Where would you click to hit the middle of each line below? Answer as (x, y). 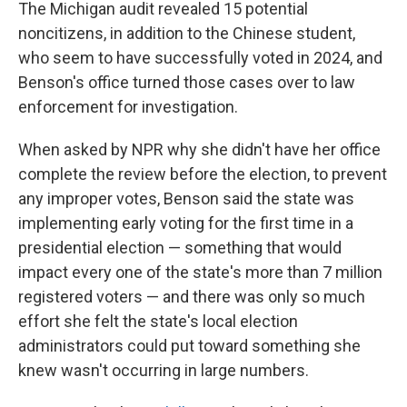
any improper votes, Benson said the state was (186, 199)
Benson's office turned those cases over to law (187, 82)
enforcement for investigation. (128, 107)
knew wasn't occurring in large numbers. (164, 370)
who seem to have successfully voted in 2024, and (200, 58)
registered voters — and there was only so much (192, 297)
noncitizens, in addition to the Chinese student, (187, 33)
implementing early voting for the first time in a (186, 223)
